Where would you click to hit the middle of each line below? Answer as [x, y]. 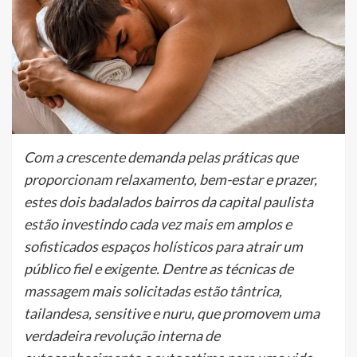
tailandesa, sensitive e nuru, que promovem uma [172, 313]
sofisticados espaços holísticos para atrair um [163, 246]
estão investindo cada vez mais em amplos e [158, 224]
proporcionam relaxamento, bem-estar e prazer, [171, 179]
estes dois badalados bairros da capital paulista [169, 201]
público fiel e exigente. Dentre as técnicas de [159, 268]
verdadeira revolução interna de [122, 335]
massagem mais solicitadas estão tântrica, [153, 290]
